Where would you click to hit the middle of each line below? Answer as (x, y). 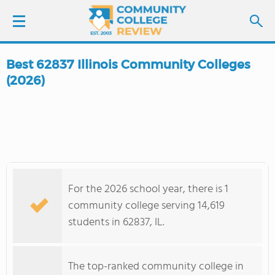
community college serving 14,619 (146, 206)
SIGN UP (86, 99)
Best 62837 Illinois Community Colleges (128, 64)
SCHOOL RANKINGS (62, 171)
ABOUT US (42, 240)
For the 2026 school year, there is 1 (148, 189)
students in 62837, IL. (116, 223)
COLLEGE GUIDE (55, 206)
